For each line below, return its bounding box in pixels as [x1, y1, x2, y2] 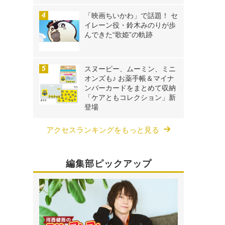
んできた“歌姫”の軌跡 [84, 31, 153, 39]
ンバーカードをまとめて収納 [84, 84, 176, 92]
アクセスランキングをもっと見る [46, 126, 159, 135]
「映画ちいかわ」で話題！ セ [84, 12, 178, 20]
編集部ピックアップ [65, 159, 152, 169]
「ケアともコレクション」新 [84, 93, 176, 102]
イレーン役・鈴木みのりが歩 [84, 21, 176, 30]
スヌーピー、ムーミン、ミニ [84, 65, 176, 73]
